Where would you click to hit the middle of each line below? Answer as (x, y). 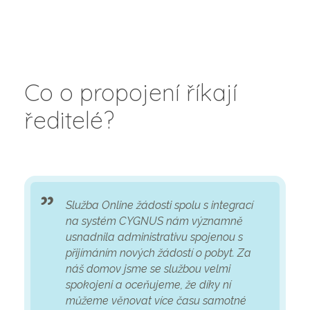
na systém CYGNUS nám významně (154, 221)
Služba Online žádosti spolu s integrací (159, 205)
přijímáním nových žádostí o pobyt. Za (158, 253)
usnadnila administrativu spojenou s (154, 237)
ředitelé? (69, 120)
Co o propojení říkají (131, 92)
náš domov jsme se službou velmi (148, 268)
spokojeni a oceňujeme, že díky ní (148, 284)
